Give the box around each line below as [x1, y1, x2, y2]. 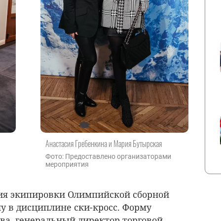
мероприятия [45, 160, 89, 168]
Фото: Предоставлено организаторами [45, 152, 171, 160]
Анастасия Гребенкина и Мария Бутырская [45, 137, 162, 149]
